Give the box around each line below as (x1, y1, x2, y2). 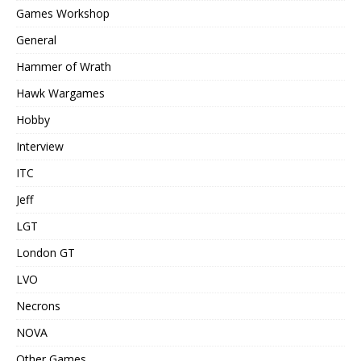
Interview (16, 138, 64, 154)
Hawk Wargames (16, 85, 105, 101)
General (16, 31, 56, 48)
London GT (16, 244, 75, 260)
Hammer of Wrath (16, 58, 111, 74)
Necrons (16, 297, 60, 313)
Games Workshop (16, 5, 110, 21)
